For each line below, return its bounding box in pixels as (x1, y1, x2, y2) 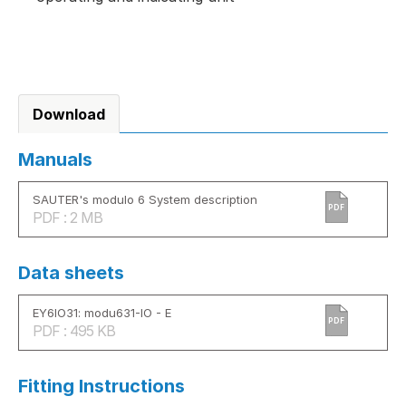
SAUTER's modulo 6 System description (33, 191, 257, 207)
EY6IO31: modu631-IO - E (33, 304, 171, 320)
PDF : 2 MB (33, 208, 102, 227)
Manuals (18, 148, 92, 170)
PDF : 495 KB (33, 321, 115, 340)
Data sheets (18, 261, 124, 284)
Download (33, 104, 105, 123)
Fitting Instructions (18, 374, 185, 397)
